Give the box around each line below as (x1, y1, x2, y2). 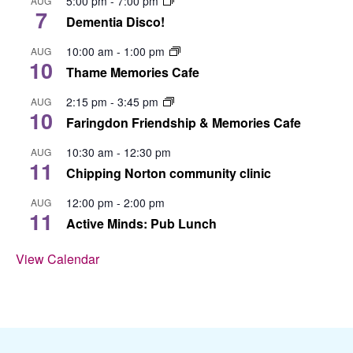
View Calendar (16, 250, 99, 269)
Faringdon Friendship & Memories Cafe (66, 113, 301, 132)
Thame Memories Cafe (66, 63, 199, 82)
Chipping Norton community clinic (66, 164, 271, 183)
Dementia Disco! (66, 13, 165, 32)
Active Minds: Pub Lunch (66, 214, 217, 233)
